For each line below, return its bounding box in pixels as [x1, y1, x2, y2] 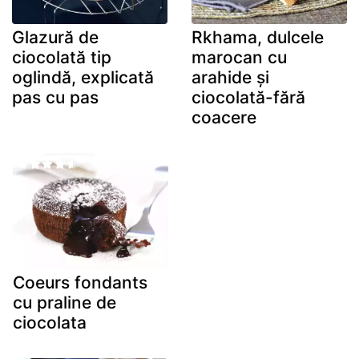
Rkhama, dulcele [192, 26, 324, 47]
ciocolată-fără [192, 87, 305, 107]
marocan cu [192, 46, 287, 67]
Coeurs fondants [13, 272, 147, 293]
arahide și [192, 67, 269, 87]
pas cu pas [12, 87, 99, 107]
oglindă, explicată [12, 67, 154, 87]
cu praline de [13, 292, 116, 313]
